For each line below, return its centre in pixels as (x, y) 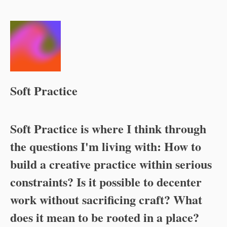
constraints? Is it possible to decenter (106, 182)
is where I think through (142, 128)
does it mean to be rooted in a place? (105, 217)
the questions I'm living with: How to (106, 146)
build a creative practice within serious (111, 164)
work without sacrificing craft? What (106, 199)
